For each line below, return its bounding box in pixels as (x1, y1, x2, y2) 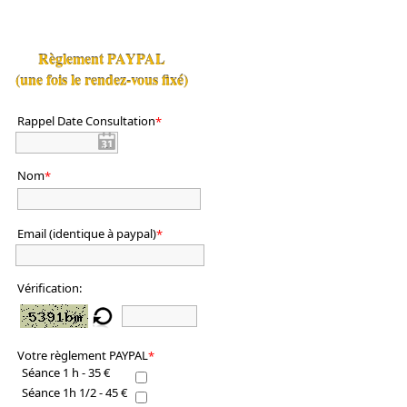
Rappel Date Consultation (17, 113, 156, 130)
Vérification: (17, 280, 83, 297)
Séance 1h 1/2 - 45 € (22, 384, 128, 402)
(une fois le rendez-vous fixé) (15, 69, 189, 91)
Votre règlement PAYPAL (17, 347, 149, 364)
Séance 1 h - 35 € (22, 364, 111, 382)
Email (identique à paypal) (17, 225, 157, 243)
